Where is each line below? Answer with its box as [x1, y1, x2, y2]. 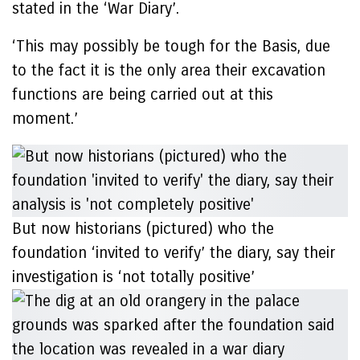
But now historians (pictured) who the [12, 219, 274, 238]
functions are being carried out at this [12, 85, 273, 104]
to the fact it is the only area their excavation [12, 61, 325, 80]
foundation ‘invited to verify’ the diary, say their [12, 243, 335, 262]
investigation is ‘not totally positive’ [12, 268, 255, 286]
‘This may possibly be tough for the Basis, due [12, 37, 330, 55]
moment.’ [12, 109, 83, 128]
